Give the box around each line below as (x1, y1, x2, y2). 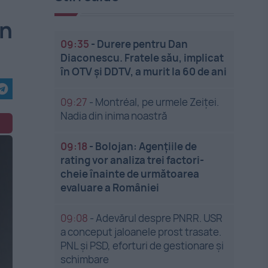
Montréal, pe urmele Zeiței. (95, 95, 220, 109)
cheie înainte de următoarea (60, 167, 200, 181)
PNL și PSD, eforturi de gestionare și (60, 239, 224, 252)
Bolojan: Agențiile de (95, 139, 197, 153)
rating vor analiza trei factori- (60, 153, 205, 167)
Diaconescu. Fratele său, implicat (60, 51, 224, 65)
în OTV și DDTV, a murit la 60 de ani (60, 65, 227, 78)
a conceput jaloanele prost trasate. (60, 225, 222, 239)
